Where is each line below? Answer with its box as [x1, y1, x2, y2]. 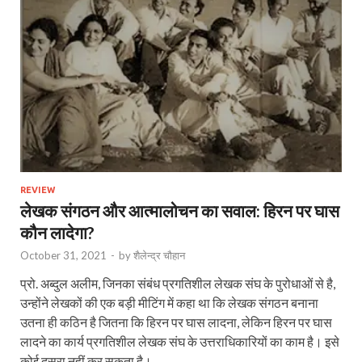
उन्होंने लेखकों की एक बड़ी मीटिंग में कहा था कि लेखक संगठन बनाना [20, 295, 318, 311]
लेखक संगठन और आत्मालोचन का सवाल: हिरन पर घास [20, 200, 339, 221]
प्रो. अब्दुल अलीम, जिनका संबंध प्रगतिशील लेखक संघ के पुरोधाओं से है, [20, 276, 335, 292]
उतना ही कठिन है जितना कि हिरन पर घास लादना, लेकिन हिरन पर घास [20, 314, 332, 330]
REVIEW [20, 185, 55, 196]
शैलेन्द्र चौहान [133, 249, 185, 263]
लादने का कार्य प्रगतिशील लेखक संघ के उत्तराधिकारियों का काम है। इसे [20, 334, 339, 350]
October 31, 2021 [20, 249, 107, 263]
